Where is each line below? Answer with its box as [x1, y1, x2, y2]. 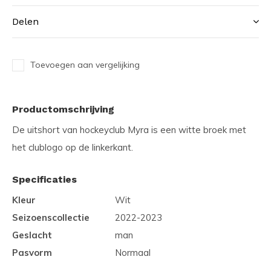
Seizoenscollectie [12, 211, 90, 223]
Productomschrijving [12, 103, 114, 115]
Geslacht [12, 229, 52, 241]
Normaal [115, 246, 151, 258]
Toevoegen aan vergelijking [30, 59, 140, 70]
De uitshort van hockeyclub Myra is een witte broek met [12, 123, 246, 135]
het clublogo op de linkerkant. [12, 141, 133, 153]
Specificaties [12, 173, 77, 185]
